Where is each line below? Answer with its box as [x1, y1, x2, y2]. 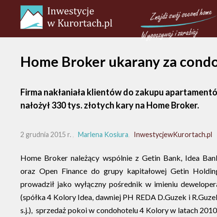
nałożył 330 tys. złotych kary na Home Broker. [20, 100, 199, 110]
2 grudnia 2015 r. [20, 130, 71, 139]
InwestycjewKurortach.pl [134, 130, 212, 139]
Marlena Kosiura [78, 130, 128, 139]
